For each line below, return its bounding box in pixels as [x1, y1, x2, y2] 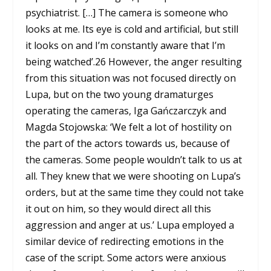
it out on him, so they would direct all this [25, 201, 212, 215]
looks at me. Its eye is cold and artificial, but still [25, 22, 239, 36]
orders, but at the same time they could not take [25, 185, 244, 199]
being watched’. [25, 54, 96, 68]
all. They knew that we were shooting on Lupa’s [25, 169, 241, 183]
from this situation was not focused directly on [25, 71, 237, 85]
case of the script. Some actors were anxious [25, 250, 227, 264]
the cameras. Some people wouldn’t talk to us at [25, 152, 243, 166]
